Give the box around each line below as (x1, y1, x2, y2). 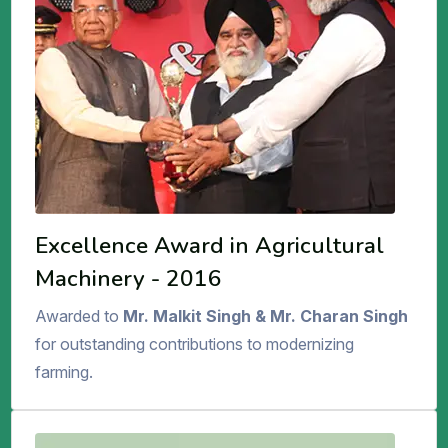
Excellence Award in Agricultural (34, 229, 384, 261)
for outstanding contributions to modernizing (34, 334, 354, 355)
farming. (34, 362, 93, 383)
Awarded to (34, 306, 123, 327)
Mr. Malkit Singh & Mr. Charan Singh (122, 306, 408, 327)
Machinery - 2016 (34, 262, 222, 294)
